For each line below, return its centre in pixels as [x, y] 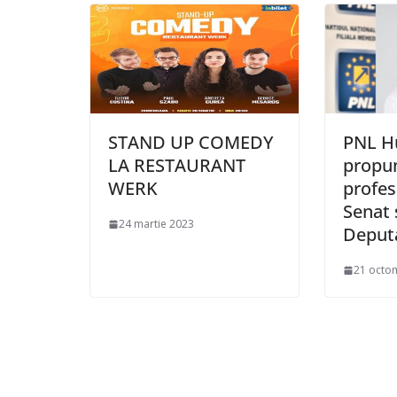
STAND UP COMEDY [191, 143]
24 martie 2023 [156, 224]
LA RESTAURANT [177, 166]
